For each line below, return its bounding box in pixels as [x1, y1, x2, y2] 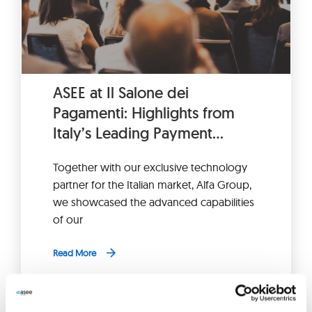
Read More [52, 247, 96, 258]
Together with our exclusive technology [52, 159, 247, 174]
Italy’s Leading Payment [52, 123, 212, 143]
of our [52, 212, 83, 226]
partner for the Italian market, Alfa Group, [52, 177, 251, 192]
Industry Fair [52, 143, 135, 163]
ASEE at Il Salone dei [52, 82, 189, 102]
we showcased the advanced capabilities [52, 194, 254, 209]
